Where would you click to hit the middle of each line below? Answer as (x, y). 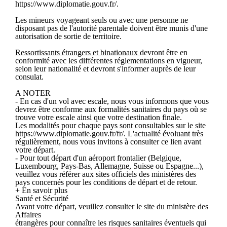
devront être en (164, 52)
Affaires (28, 214)
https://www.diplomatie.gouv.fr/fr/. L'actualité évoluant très (109, 133)
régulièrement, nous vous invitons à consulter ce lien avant (108, 141)
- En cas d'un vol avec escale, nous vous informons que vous (112, 101)
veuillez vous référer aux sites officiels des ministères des (106, 174)
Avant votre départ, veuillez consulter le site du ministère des (112, 206)
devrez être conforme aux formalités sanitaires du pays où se (111, 109)
